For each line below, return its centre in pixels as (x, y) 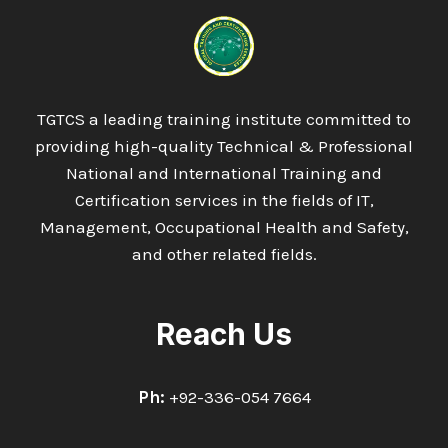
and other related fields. (224, 254)
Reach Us (224, 334)
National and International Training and (224, 173)
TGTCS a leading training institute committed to (224, 119)
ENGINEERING (154, 21)
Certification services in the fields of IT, (224, 200)
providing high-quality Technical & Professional (224, 146)
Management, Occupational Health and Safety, (224, 227)
